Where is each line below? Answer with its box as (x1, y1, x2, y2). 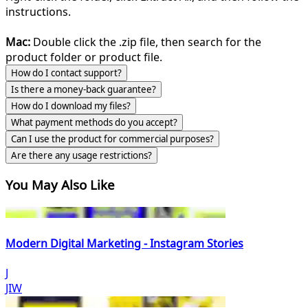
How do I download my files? (11, 99, 131, 112)
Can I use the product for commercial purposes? (11, 132, 214, 145)
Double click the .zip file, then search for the (30, 34, 261, 49)
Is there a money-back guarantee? (11, 82, 156, 96)
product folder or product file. (5, 49, 162, 65)
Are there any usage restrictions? (11, 148, 152, 162)
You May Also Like (5, 176, 115, 194)
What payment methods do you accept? (11, 115, 177, 129)
